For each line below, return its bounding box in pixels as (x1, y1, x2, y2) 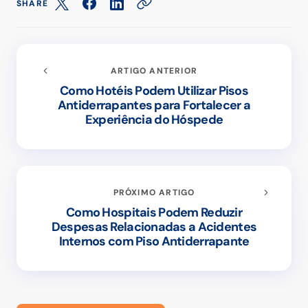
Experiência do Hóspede (85, 111, 223, 129)
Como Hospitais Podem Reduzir (66, 204, 242, 221)
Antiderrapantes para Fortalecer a (57, 97, 251, 114)
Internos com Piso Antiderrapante (58, 233, 250, 250)
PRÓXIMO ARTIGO (113, 187, 195, 199)
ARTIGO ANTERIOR (111, 65, 197, 77)
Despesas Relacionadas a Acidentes (51, 219, 257, 236)
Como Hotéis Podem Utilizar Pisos (60, 82, 248, 100)
